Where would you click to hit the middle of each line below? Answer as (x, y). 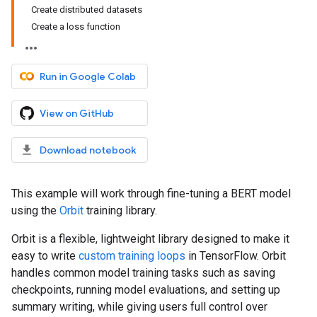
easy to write (45, 256)
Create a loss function (76, 27)
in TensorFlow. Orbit (236, 256)
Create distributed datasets (87, 10)
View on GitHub (77, 113)
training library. (120, 211)
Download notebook (88, 150)
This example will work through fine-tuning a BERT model (151, 194)
